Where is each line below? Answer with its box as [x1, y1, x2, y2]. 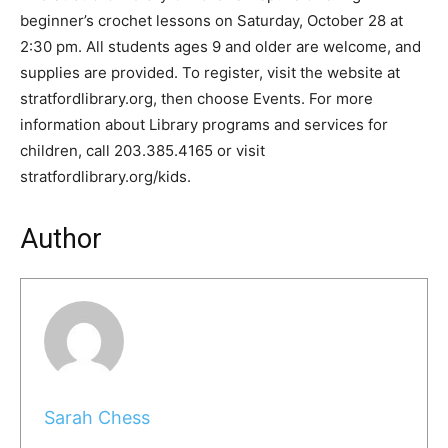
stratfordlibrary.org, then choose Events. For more [20, 88, 373, 108]
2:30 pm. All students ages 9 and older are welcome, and [20, 36, 421, 56]
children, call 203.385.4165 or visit [20, 140, 265, 160]
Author [20, 222, 102, 255]
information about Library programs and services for [20, 114, 388, 134]
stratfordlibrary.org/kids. [20, 166, 191, 186]
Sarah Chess [43, 407, 150, 429]
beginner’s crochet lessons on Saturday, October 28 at [20, 10, 403, 30]
